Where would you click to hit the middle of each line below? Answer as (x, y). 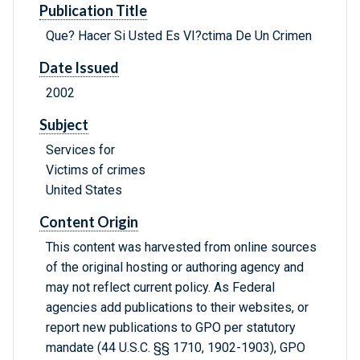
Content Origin (89, 222)
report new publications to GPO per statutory (171, 328)
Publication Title (93, 11)
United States (84, 190)
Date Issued (79, 68)
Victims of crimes (96, 170)
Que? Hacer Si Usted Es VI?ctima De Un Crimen (179, 36)
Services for (80, 150)
